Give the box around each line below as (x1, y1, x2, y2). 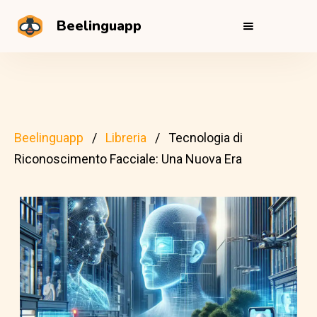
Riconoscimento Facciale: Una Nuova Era (14, 151, 242, 166)
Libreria (105, 130, 146, 145)
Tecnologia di (168, 130, 243, 145)
